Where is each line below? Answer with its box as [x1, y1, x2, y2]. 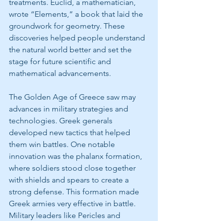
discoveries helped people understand [9, 33, 147, 42]
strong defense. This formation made [9, 186, 141, 196]
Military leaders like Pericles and [9, 210, 122, 220]
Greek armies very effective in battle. [9, 198, 138, 208]
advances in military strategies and [9, 104, 130, 113]
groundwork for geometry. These [9, 21, 127, 31]
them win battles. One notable [9, 139, 117, 149]
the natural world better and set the [9, 44, 134, 54]
